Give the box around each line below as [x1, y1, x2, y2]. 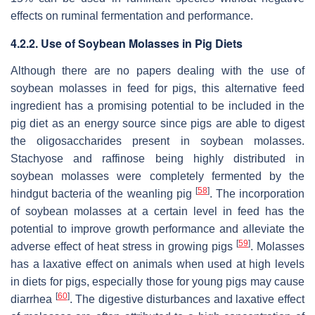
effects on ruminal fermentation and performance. [11, 9, 253, 22]
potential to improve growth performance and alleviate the [11, 222, 304, 235]
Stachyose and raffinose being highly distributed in [11, 152, 304, 165]
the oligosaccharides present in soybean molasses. [11, 134, 304, 147]
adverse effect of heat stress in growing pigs [11, 240, 236, 252]
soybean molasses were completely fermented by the [11, 169, 304, 182]
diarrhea [11, 292, 56, 305]
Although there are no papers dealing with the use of [11, 64, 304, 77]
